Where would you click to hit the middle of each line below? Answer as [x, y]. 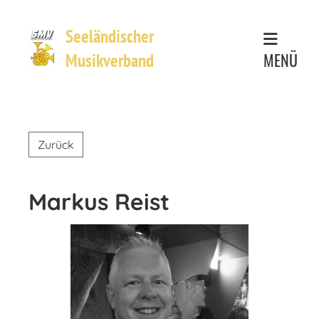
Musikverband [109, 60]
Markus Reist [99, 202]
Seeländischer [109, 36]
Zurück [56, 145]
